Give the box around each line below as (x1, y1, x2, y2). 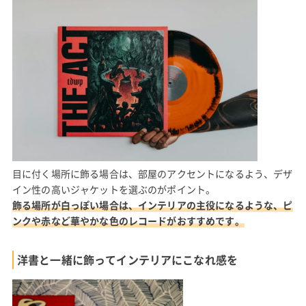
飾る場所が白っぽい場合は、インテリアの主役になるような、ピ (12, 197, 293, 212)
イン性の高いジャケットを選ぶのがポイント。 (12, 182, 216, 196)
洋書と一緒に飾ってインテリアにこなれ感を (16, 251, 238, 268)
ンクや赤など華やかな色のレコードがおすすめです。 (12, 213, 245, 227)
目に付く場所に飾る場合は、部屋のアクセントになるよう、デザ (12, 166, 293, 180)
